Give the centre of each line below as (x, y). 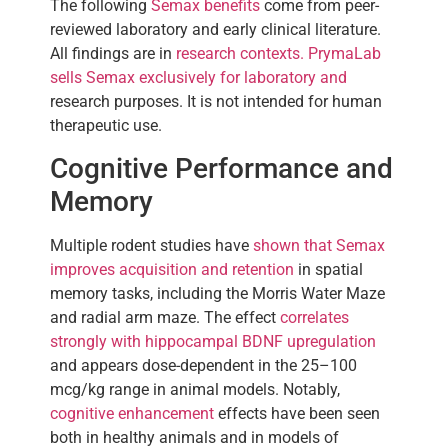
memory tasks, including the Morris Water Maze (217, 294)
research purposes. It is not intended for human (216, 101)
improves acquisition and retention (172, 270)
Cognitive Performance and (221, 169)
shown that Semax (319, 246)
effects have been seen (297, 414)
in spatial (328, 270)
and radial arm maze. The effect (165, 318)
